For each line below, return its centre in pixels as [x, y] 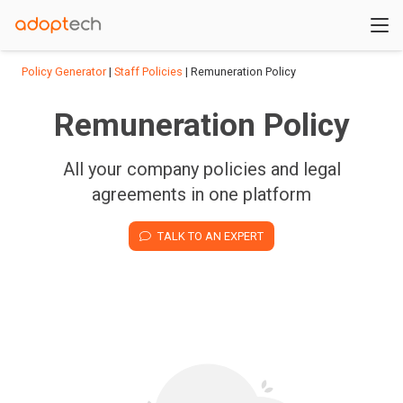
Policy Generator [64, 72]
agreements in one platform [201, 194]
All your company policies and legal [201, 169]
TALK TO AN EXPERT [210, 236]
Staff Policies [148, 72]
